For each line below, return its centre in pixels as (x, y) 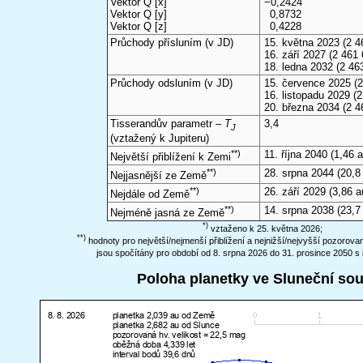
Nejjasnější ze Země (158, 176)
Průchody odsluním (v (163, 83)
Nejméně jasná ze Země (167, 213)
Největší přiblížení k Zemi (170, 157)
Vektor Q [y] (138, 15)
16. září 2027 (295, 55)
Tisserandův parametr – (167, 124)
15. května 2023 (302, 43)
